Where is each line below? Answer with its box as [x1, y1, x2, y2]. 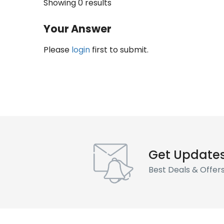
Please [43, 43, 71, 55]
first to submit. [90, 43, 148, 55]
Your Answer [43, 21, 111, 36]
